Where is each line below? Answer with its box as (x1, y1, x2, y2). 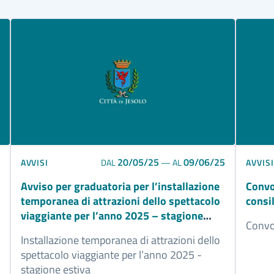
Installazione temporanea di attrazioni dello (20, 232, 220, 249)
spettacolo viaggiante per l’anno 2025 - (20, 246, 202, 264)
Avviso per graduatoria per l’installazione (20, 178, 220, 195)
